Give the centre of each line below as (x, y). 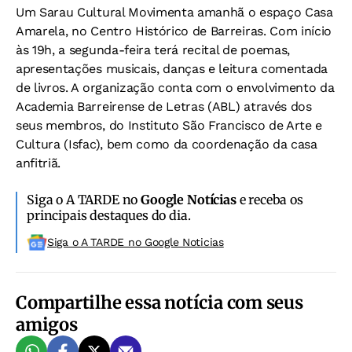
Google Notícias (189, 200)
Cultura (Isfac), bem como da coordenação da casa (167, 144)
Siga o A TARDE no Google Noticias (136, 242)
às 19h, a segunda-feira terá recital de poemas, (153, 50)
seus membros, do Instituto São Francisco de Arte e (169, 125)
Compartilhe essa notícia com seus (159, 302)
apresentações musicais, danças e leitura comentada (172, 69)
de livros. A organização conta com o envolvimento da (175, 88)
